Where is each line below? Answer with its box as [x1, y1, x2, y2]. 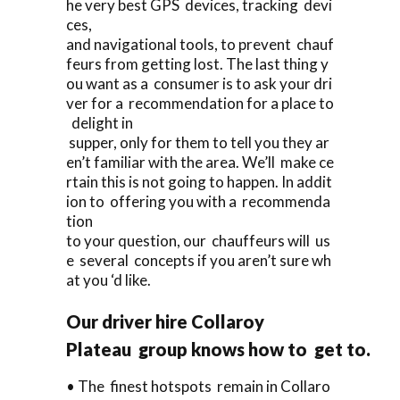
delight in [66, 112, 133, 132]
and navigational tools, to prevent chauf [66, 34, 334, 54]
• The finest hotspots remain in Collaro [66, 376, 330, 396]
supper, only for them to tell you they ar [66, 132, 329, 152]
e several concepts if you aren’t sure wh [66, 250, 331, 270]
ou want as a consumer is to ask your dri [66, 73, 332, 93]
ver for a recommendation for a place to [66, 93, 334, 112]
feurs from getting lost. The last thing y [66, 54, 329, 73]
